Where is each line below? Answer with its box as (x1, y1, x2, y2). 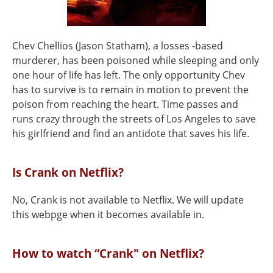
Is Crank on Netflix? (12, 164, 124, 180)
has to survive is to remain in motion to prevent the (12, 83, 249, 96)
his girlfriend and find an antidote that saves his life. (12, 127, 249, 140)
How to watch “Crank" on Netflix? (12, 245, 204, 261)
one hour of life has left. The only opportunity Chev (12, 68, 245, 82)
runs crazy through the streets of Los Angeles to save (12, 112, 256, 126)
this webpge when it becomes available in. (12, 208, 204, 221)
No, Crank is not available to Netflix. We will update (12, 193, 244, 207)
